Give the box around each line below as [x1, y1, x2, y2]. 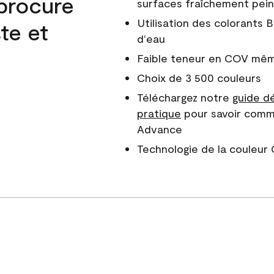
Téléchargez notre [136, 91, 232, 104]
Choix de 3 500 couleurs [136, 71, 261, 84]
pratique [136, 106, 181, 120]
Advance [136, 122, 182, 136]
